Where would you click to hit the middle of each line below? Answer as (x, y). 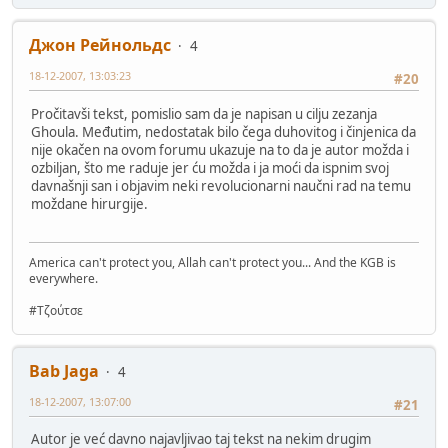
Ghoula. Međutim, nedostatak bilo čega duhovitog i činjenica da (223, 131)
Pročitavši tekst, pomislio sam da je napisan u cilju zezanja (204, 113)
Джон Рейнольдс (100, 45)
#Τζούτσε (56, 311)
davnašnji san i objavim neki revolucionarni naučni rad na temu (221, 185)
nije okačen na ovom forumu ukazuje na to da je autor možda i (220, 149)
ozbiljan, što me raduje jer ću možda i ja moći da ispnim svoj (210, 167)
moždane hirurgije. (89, 203)
